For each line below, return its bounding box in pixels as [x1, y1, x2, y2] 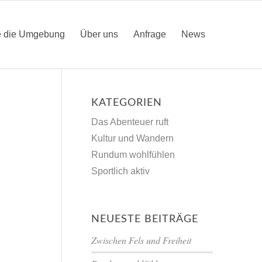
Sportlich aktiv [91, 166, 150, 176]
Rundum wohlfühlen [91, 150, 175, 160]
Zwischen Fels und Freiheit [91, 234, 192, 246]
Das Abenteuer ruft [91, 117, 169, 127]
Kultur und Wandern [91, 133, 174, 143]
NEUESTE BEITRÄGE [91, 214, 199, 225]
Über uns [80, 29, 119, 39]
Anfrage [133, 29, 167, 39]
